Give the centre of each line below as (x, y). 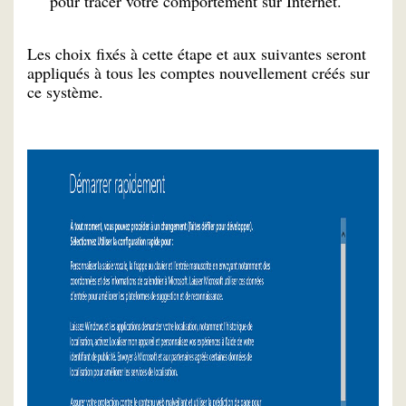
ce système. (65, 92)
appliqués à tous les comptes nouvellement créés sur (198, 73)
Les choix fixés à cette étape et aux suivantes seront (197, 54)
